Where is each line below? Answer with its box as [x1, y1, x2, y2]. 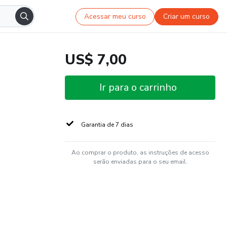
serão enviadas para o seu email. [93, 158, 187, 166]
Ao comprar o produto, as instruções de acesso [71, 148, 209, 157]
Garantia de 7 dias [81, 121, 133, 129]
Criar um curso [163, 11, 210, 21]
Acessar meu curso [84, 11, 146, 21]
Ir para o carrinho [99, 81, 177, 94]
